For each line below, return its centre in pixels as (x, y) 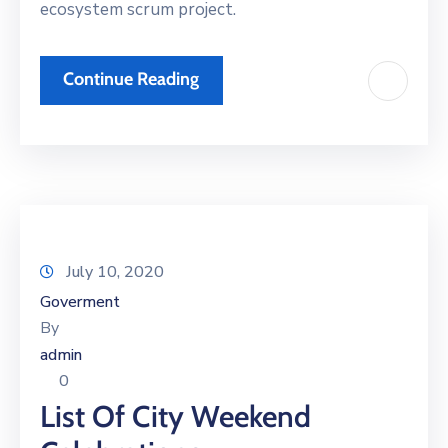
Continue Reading (131, 79)
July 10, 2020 (115, 272)
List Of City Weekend (175, 417)
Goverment (80, 302)
